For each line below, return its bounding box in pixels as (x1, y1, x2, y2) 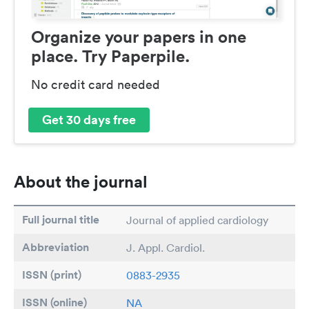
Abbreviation (22, 239, 89, 255)
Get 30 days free (42, 111, 136, 128)
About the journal (14, 170, 148, 192)
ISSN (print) (22, 267, 81, 282)
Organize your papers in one (31, 26, 246, 47)
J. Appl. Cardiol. (126, 240, 205, 255)
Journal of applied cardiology (126, 212, 268, 227)
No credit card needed (31, 76, 160, 92)
